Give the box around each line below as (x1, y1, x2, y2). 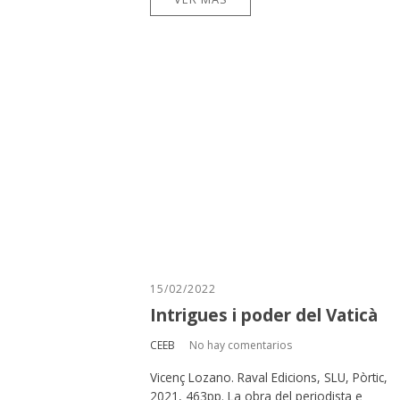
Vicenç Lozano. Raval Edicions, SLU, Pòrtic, (150, 368, 387, 386)
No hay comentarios (189, 337, 292, 353)
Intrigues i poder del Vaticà (150, 303, 378, 328)
